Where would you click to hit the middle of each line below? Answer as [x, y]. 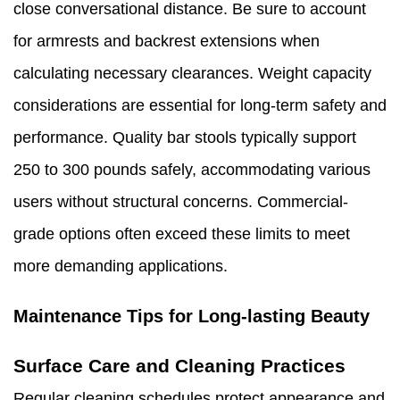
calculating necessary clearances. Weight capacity [192, 74]
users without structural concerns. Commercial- [181, 202]
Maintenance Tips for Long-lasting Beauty [192, 317]
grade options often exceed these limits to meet [182, 234]
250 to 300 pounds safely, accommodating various [192, 170]
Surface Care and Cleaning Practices [179, 366]
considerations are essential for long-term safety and [200, 106]
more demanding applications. [121, 267]
